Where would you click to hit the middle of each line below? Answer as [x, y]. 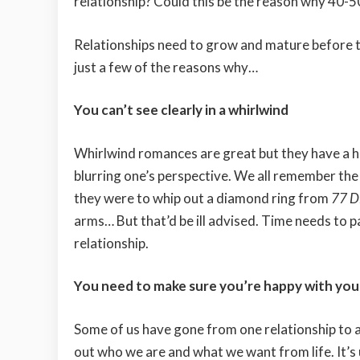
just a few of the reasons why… [166, 67]
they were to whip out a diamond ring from [202, 198]
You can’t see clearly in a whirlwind [181, 110]
